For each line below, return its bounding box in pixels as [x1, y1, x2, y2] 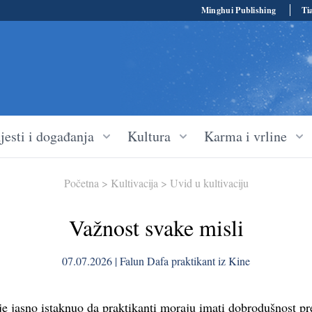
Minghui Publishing [201, 4, 276, 16]
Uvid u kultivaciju [169, 175, 249, 190]
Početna [63, 175, 99, 190]
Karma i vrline [204, 127, 287, 146]
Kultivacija [110, 175, 158, 190]
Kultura [127, 127, 171, 146]
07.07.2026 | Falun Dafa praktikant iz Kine [62, 253, 250, 268]
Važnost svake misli [68, 212, 244, 242]
